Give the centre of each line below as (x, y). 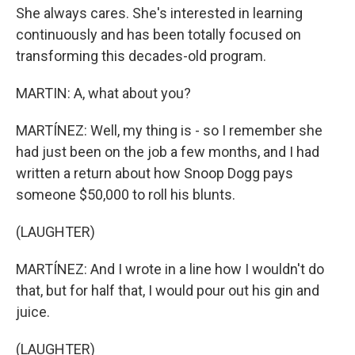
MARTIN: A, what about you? (103, 93)
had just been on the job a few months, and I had (168, 152)
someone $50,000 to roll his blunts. (126, 195)
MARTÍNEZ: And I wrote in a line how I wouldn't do (170, 269)
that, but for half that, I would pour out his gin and (168, 290)
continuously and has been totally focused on (158, 34)
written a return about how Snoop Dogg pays (155, 173)
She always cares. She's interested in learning (159, 13)
